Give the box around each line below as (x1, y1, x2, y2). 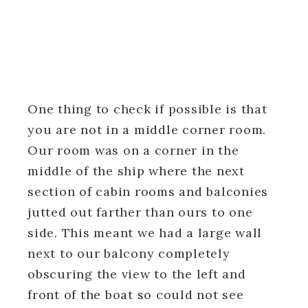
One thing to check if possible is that (27, 100, 267, 117)
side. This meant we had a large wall (27, 224, 262, 241)
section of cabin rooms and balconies (27, 183, 268, 199)
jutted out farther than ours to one (27, 203, 253, 220)
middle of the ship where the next (27, 162, 245, 179)
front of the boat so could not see (27, 286, 244, 302)
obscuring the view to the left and (27, 265, 246, 282)
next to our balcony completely (27, 245, 230, 261)
